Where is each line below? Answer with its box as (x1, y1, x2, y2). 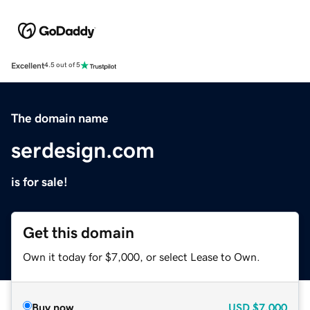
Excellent (11, 61, 44, 70)
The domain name (11, 111, 109, 125)
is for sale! (11, 175, 68, 188)
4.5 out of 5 (44, 62, 80, 69)
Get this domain (23, 224, 134, 241)
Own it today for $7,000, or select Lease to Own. (23, 250, 260, 262)
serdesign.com (11, 138, 154, 161)
